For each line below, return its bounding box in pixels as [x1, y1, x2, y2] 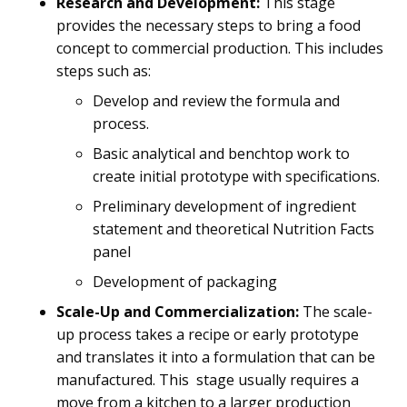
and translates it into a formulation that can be [56, 346, 376, 367]
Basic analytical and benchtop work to [93, 143, 351, 164]
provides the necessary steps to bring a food [56, 15, 362, 35]
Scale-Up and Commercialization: [56, 301, 300, 322]
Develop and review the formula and [93, 90, 341, 111]
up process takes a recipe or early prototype [56, 323, 360, 344]
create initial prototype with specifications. [93, 165, 381, 186]
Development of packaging [93, 271, 278, 292]
